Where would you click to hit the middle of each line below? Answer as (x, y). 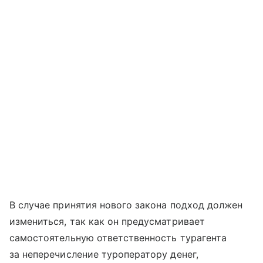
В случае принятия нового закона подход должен (126, 205)
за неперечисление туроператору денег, (104, 254)
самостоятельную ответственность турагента (118, 237)
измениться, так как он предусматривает (107, 221)
